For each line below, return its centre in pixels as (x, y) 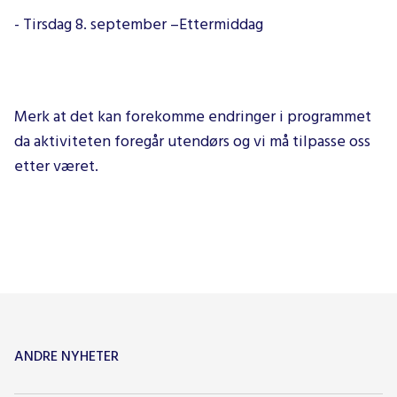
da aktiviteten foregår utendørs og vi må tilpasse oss (192, 142)
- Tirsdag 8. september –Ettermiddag (139, 25)
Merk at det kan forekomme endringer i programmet (193, 117)
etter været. (56, 167)
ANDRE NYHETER (66, 357)
